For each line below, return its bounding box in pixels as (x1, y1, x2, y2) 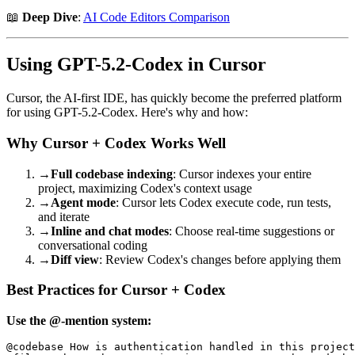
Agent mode (51, 195, 116, 209)
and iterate (38, 209, 90, 223)
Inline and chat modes (51, 223, 169, 238)
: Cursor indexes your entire (173, 166, 311, 181)
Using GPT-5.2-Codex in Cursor (6, 54, 266, 75)
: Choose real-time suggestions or (169, 223, 334, 238)
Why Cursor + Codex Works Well (6, 135, 226, 152)
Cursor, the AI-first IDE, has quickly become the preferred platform (6, 91, 342, 105)
